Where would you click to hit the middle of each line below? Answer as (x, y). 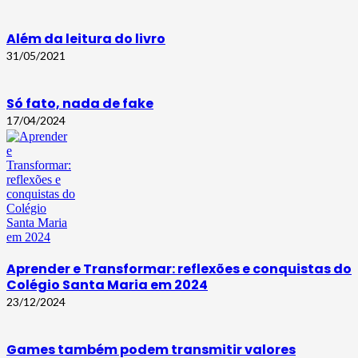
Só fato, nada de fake (80, 103)
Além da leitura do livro (86, 38)
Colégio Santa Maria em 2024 (107, 285)
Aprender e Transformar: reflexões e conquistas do (179, 269)
